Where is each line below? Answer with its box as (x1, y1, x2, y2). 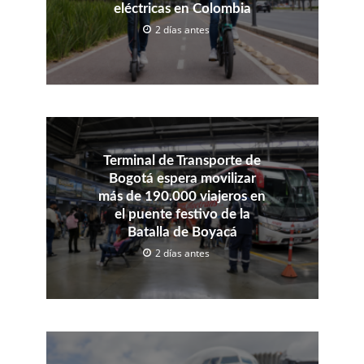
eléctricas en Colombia (113, 2, 251, 16)
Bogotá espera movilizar (108, 171, 256, 185)
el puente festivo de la (114, 206, 250, 221)
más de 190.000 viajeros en (98, 188, 266, 203)
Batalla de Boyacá (127, 224, 237, 239)
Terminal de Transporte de (103, 153, 261, 167)
